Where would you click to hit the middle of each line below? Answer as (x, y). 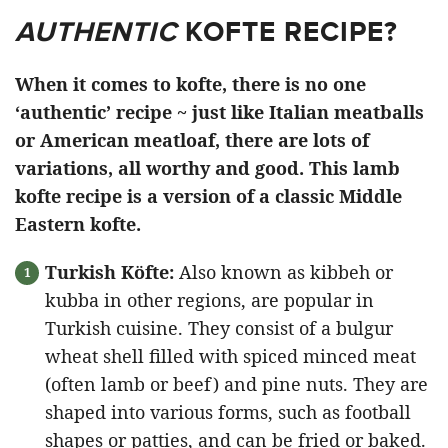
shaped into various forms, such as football (228, 411)
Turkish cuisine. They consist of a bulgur (219, 327)
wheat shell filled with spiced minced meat (230, 355)
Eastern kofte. (78, 223)
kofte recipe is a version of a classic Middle (208, 195)
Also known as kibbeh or (283, 271)
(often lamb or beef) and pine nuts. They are (236, 383)
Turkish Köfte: (109, 271)
